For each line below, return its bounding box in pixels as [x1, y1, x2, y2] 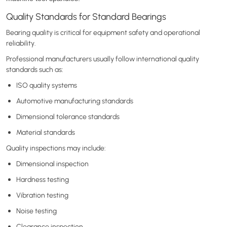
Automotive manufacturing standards [16, 96, 133, 105]
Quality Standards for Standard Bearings [6, 10, 166, 22]
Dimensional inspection [16, 159, 89, 168]
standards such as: [6, 64, 63, 74]
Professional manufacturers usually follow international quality [6, 54, 199, 63]
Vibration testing [16, 190, 68, 200]
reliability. [6, 38, 36, 48]
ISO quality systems [16, 80, 77, 90]
